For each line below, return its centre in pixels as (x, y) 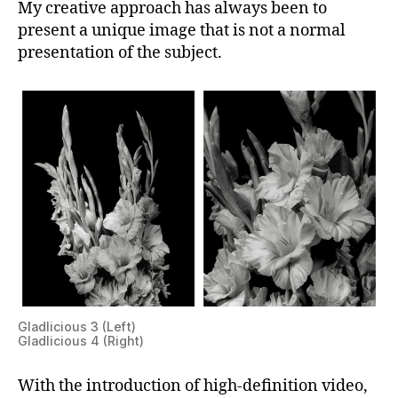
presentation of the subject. (120, 52)
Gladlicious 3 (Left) (77, 326)
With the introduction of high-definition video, (193, 386)
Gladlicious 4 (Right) (81, 340)
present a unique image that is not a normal (182, 30)
